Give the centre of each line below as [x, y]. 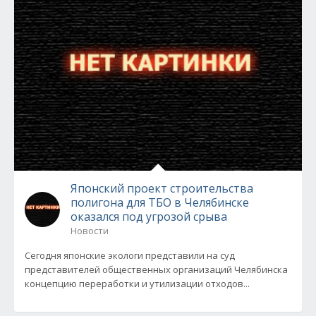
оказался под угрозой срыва [149, 217]
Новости [90, 231]
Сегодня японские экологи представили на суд [130, 255]
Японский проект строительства [162, 188]
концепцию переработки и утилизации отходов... [137, 284]
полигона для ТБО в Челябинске [160, 202]
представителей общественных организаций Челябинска [156, 269]
